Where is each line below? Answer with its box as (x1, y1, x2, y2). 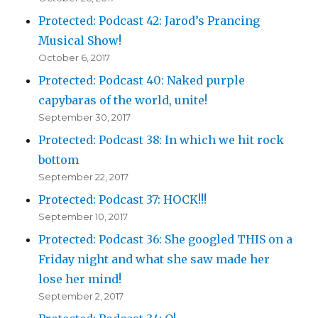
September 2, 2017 (38, 290, 124, 302)
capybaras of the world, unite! (38, 93, 208, 108)
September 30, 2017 (38, 111, 131, 124)
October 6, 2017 (38, 52, 111, 64)
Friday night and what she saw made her (38, 252, 270, 267)
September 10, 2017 (38, 211, 128, 223)
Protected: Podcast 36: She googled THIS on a (38, 232, 293, 247)
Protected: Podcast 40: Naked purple (38, 73, 246, 88)
